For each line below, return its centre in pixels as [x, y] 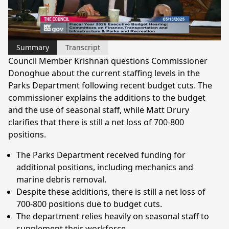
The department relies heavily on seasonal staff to [113, 216]
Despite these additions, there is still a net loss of [111, 191]
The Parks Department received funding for [101, 155]
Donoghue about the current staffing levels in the [104, 73]
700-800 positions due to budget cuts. [89, 204]
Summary [33, 47]
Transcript [83, 47]
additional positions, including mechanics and [105, 167]
